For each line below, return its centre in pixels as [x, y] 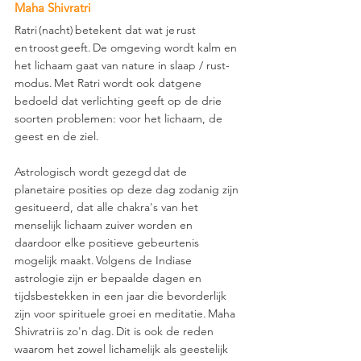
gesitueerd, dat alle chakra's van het [108, 207]
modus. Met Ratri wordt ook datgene [110, 83]
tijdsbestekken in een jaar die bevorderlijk [122, 296]
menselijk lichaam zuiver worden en [105, 225]
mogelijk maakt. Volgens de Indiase [105, 260]
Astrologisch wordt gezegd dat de [102, 172]
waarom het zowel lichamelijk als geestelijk [123, 349]
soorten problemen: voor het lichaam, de [120, 118]
